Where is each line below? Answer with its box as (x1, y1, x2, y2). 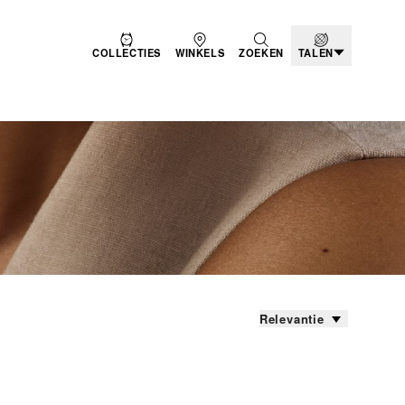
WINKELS (175, 45, 225, 60)
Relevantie (259, 309, 325, 327)
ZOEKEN (239, 45, 284, 60)
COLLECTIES (92, 45, 161, 60)
